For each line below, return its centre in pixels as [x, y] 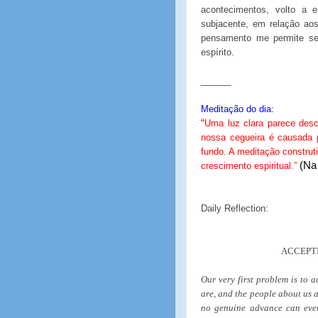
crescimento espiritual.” [249, 166]
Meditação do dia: [237, 109]
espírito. [218, 52]
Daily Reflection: [235, 208]
